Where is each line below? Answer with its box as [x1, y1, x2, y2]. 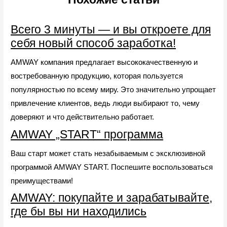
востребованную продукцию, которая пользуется [11, 71, 183, 81]
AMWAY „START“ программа [11, 127, 164, 141]
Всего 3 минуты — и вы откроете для [11, 23, 211, 36]
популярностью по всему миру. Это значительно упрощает [11, 85, 216, 94]
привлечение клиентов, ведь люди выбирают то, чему [11, 99, 200, 108]
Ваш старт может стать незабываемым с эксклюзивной [11, 148, 206, 158]
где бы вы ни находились [11, 205, 147, 218]
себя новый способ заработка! [11, 36, 176, 50]
